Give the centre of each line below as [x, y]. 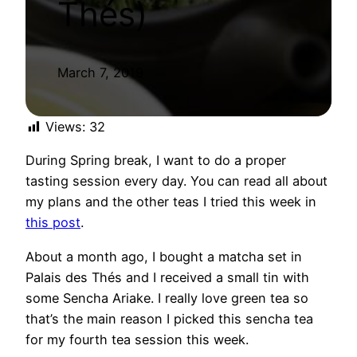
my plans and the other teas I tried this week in [171, 202]
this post [53, 223]
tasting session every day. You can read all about [177, 181]
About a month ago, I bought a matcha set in [164, 256]
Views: [65, 127]
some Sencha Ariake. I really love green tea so [167, 298]
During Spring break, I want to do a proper [156, 161]
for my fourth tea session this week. [137, 339]
